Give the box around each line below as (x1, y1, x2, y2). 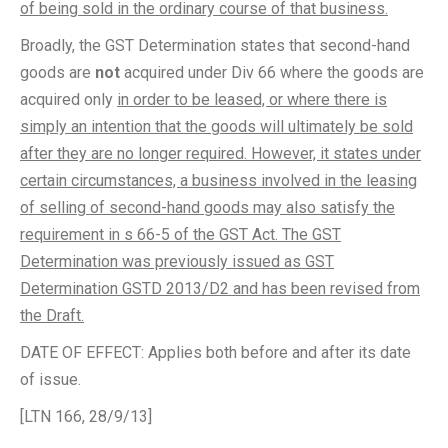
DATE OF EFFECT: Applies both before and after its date (20, 343, 411, 362)
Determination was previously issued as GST (20, 252, 334, 271)
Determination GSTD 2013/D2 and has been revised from (20, 279, 420, 298)
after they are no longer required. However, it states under (20, 144, 421, 163)
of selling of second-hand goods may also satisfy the (20, 198, 395, 217)
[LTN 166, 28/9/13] (20, 407, 152, 426)
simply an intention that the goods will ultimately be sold (20, 117, 413, 136)
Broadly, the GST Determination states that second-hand (20, 36, 410, 55)
